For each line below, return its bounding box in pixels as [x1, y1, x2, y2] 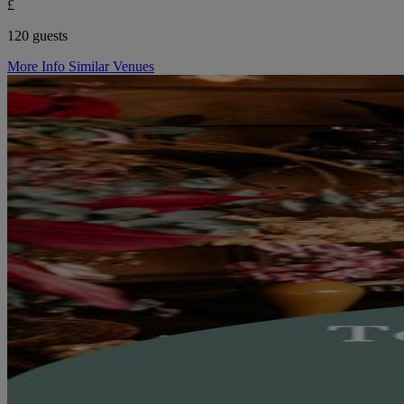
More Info [7, 59, 69, 75]
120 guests [7, 28, 68, 44]
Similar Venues [69, 59, 154, 75]
